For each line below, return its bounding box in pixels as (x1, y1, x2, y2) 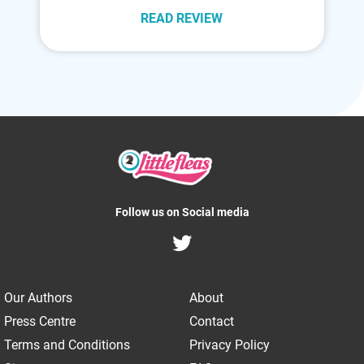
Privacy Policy (188, 336, 270, 353)
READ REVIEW (141, 11, 223, 27)
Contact (188, 313, 234, 329)
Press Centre (4, 313, 76, 329)
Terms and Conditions (4, 336, 130, 353)
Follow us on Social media (115, 205, 249, 219)
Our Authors (4, 289, 72, 305)
